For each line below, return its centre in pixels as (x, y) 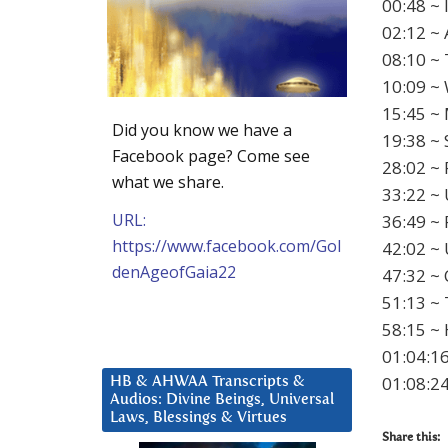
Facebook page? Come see (211, 155)
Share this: (411, 438)
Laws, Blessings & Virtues (198, 417)
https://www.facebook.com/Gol (226, 245)
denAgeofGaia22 (174, 271)
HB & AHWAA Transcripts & (207, 381)
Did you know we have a (202, 129)
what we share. (168, 181)
